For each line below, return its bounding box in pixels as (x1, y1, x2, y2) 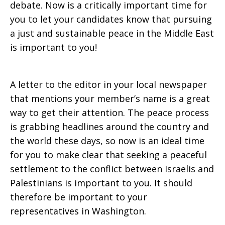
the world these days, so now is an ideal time (10, 135, 204, 147)
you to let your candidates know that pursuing (10, 13, 212, 25)
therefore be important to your (10, 191, 147, 203)
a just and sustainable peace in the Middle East (10, 27, 214, 39)
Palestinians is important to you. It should (10, 177, 192, 189)
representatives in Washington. (10, 205, 146, 217)
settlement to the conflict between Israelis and (10, 163, 214, 175)
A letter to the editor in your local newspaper (10, 78, 207, 90)
